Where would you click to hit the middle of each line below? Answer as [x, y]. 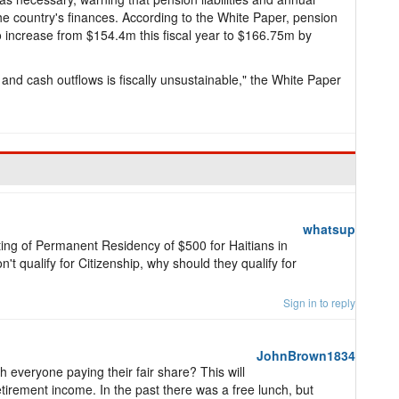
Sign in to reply [319, 302]
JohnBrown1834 [306, 355]
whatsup [329, 229]
